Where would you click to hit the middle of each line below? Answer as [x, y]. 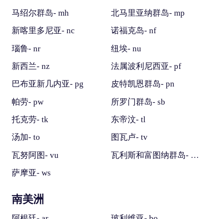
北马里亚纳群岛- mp [148, 13]
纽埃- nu [126, 48]
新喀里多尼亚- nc [43, 31]
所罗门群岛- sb [138, 102]
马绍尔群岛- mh [40, 13]
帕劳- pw [27, 102]
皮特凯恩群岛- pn [142, 84]
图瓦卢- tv [129, 137]
